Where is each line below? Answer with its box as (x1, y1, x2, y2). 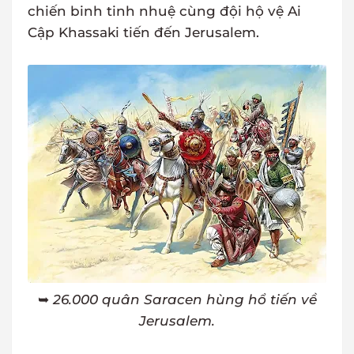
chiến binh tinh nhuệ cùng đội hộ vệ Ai (28, 3, 301, 20)
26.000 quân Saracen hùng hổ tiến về (52, 292, 317, 308)
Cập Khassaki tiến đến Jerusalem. (28, 24, 259, 41)
